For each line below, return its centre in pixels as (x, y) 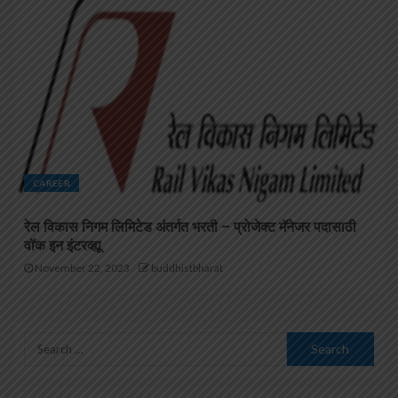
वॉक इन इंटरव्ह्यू (63, 246)
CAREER (52, 183)
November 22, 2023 (81, 268)
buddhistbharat (187, 268)
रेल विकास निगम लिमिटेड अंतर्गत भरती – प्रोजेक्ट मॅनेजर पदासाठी (190, 227)
